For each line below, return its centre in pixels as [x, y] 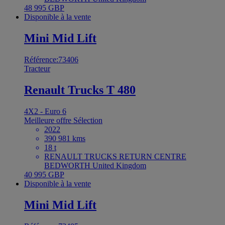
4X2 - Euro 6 [45, 111]
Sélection [88, 120]
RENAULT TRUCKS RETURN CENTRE [115, 156]
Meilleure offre [49, 120]
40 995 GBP [44, 174]
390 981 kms [65, 138]
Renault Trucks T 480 [80, 90]
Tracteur [37, 69]
